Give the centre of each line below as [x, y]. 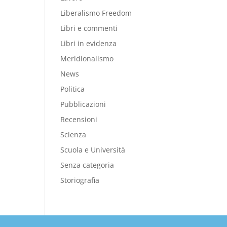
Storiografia [80, 180]
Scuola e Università [93, 150]
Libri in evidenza [89, 44]
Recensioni [79, 120]
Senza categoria [87, 165]
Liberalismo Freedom [96, 13]
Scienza [73, 135]
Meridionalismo [87, 59]
